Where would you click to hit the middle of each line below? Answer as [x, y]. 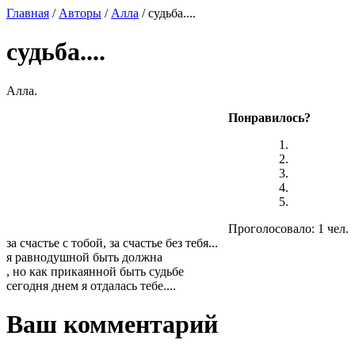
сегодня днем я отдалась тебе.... [91, 285]
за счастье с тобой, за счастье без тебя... [112, 242]
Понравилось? [269, 117]
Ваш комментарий [112, 324]
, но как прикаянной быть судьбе [95, 271]
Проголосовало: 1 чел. [288, 228]
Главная [28, 13]
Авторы [80, 13]
